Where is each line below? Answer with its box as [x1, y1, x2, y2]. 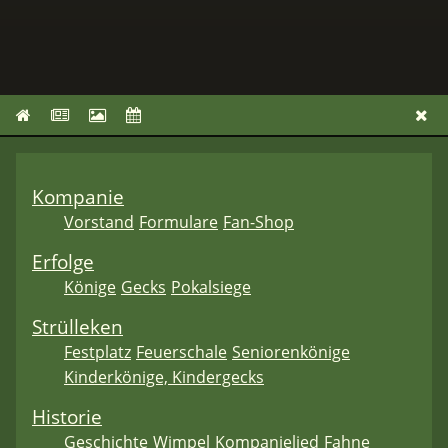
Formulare [139, 211, 218, 234]
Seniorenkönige [232, 341, 350, 364]
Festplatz [64, 341, 131, 364]
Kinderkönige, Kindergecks [64, 366, 264, 389]
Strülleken [32, 313, 123, 341]
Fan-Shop [223, 211, 294, 234]
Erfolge [32, 248, 94, 276]
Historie [32, 403, 102, 431]
